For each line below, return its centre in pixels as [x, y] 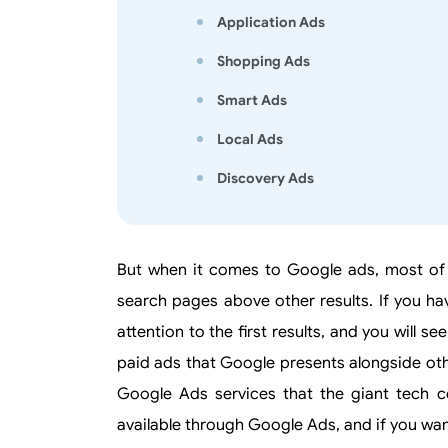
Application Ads [271, 22]
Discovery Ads [265, 178]
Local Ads [250, 139]
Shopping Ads [263, 61]
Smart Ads [252, 100]
